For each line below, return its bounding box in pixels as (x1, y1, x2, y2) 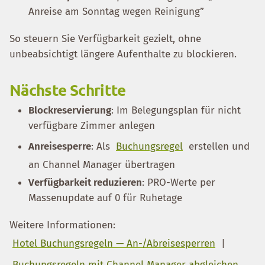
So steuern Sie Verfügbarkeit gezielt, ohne (9, 33, 201, 45)
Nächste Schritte (9, 80, 126, 99)
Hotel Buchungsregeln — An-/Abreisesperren (12, 237, 215, 250)
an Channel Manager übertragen (28, 159, 175, 171)
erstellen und (186, 140, 250, 153)
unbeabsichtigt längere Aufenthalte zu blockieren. (9, 48, 237, 60)
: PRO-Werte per (142, 176, 215, 189)
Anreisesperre (28, 140, 91, 153)
